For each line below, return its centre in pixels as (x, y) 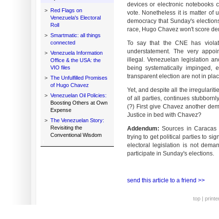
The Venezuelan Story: (77, 120)
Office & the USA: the (75, 60)
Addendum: (143, 129)
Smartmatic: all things (75, 35)
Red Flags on (66, 10)
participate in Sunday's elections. (170, 153)
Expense (61, 110)
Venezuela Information (76, 53)
